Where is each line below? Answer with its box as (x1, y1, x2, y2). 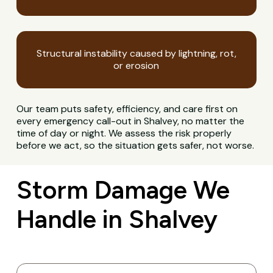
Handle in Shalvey (16, 204, 218, 234)
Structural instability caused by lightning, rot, (36, 47, 236, 60)
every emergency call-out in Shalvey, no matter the (16, 115, 245, 128)
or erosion (113, 59, 160, 73)
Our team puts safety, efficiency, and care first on (16, 102, 238, 116)
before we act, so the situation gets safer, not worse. (16, 139, 255, 152)
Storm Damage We (16, 174, 230, 205)
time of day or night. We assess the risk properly (16, 127, 232, 140)
